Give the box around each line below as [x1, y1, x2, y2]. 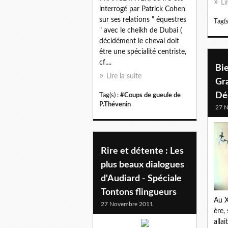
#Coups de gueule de [120, 92, 181, 99]
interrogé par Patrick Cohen [99, 6, 185, 13]
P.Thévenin [99, 101, 131, 108]
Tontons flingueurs [101, 187, 177, 197]
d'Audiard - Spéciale [101, 174, 182, 183]
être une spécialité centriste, [99, 48, 186, 56]
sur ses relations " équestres [99, 16, 186, 24]
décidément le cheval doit [99, 38, 179, 45]
